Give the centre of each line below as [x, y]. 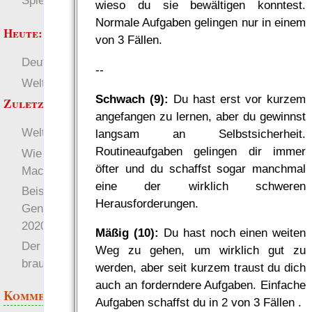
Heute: [23, 33]
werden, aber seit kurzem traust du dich [201, 268]
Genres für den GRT [74, 208]
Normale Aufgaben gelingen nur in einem [201, 23]
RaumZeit [96, 62]
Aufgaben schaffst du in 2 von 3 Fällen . [198, 303]
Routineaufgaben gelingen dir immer [201, 151]
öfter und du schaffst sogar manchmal [201, 169]
